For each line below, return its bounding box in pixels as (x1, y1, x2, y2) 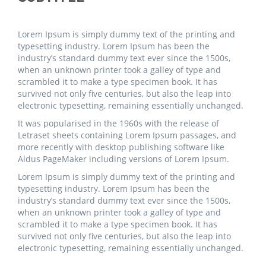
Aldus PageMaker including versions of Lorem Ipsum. (18, 153, 229, 165)
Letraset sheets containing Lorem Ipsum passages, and (18, 129, 236, 141)
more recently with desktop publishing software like (18, 141, 224, 153)
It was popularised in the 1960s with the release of (18, 118, 219, 129)
